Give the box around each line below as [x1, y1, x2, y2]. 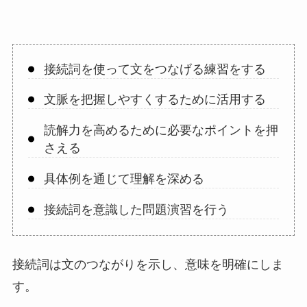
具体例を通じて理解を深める [43, 172, 204, 186]
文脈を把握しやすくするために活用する [43, 93, 266, 107]
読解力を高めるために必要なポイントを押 [43, 123, 278, 138]
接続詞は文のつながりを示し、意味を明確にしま [12, 258, 284, 272]
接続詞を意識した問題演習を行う [43, 203, 229, 217]
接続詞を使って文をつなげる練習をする [43, 62, 266, 76]
